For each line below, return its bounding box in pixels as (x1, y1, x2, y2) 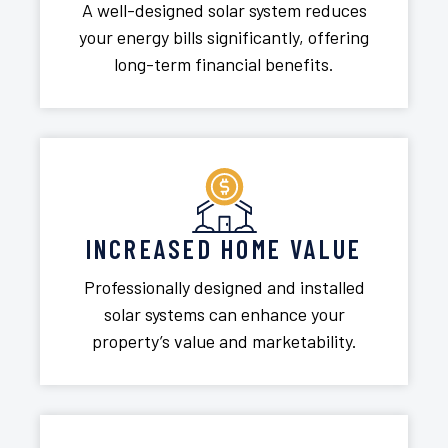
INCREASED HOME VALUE (85, 233, 363, 265)
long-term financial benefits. (114, 53, 334, 76)
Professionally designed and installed (83, 276, 365, 299)
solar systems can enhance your (103, 303, 345, 326)
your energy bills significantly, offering (79, 26, 369, 49)
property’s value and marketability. (91, 330, 357, 353)
